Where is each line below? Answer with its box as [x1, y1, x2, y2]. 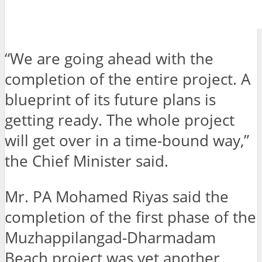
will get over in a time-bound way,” [5, 130, 249, 151]
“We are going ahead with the [5, 49, 213, 70]
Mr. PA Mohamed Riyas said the [5, 186, 229, 207]
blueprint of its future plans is [5, 89, 216, 111]
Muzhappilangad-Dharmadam [5, 227, 216, 248]
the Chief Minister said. [5, 151, 168, 172]
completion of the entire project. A [5, 69, 250, 90]
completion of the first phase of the [5, 206, 256, 227]
